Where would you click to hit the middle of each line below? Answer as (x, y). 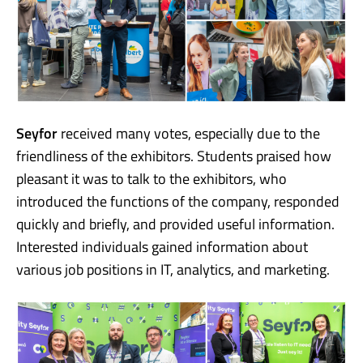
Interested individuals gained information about (162, 246)
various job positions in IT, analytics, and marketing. (173, 269)
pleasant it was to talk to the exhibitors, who (152, 178)
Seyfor (37, 133)
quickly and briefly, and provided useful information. (175, 224)
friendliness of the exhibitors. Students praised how (174, 156)
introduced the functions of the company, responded (178, 201)
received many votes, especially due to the (189, 133)
